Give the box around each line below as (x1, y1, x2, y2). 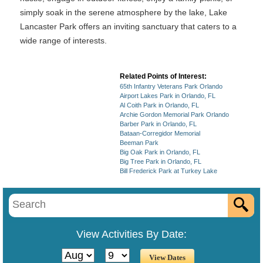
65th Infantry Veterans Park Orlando (120, 83, 222, 90)
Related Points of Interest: (120, 72, 207, 80)
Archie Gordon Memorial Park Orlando (120, 111, 229, 118)
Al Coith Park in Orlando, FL (120, 102, 199, 109)
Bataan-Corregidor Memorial (120, 130, 200, 137)
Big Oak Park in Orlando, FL (120, 149, 200, 156)
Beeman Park (120, 139, 159, 146)
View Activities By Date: (76, 228, 187, 240)
